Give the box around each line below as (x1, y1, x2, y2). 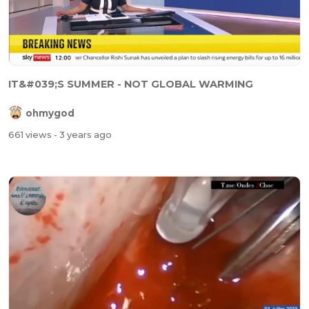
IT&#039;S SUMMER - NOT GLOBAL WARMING (8, 78, 253, 91)
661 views (8, 129, 54, 140)
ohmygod (26, 107, 74, 119)
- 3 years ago (54, 129, 112, 140)
